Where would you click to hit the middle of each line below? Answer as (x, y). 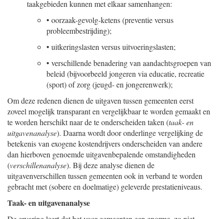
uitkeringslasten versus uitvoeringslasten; (113, 47)
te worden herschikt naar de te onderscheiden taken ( (88, 122)
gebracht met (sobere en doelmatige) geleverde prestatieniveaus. (105, 186)
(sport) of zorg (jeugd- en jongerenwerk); (109, 84)
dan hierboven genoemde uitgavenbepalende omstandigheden (101, 154)
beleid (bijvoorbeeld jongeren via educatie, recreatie (125, 74)
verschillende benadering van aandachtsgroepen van (131, 63)
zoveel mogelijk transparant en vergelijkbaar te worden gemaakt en (109, 111)
